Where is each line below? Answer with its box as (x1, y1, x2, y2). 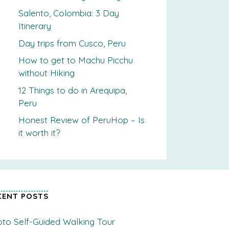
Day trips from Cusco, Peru (18, 37, 126, 49)
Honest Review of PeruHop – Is (18, 114, 145, 126)
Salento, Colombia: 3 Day (18, 8, 119, 19)
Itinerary (18, 20, 51, 32)
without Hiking (18, 67, 75, 79)
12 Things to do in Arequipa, (18, 84, 127, 96)
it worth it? (18, 127, 60, 139)
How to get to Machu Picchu (18, 55, 133, 66)
